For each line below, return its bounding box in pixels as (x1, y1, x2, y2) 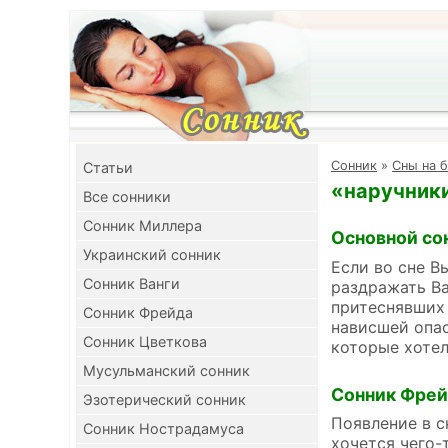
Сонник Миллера (83, 217, 202, 234)
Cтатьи (83, 159, 133, 176)
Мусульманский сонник (83, 362, 250, 379)
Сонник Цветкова (83, 333, 207, 350)
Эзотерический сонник (83, 391, 246, 408)
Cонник (331, 158, 377, 173)
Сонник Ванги (83, 275, 180, 292)
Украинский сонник (83, 246, 221, 263)
